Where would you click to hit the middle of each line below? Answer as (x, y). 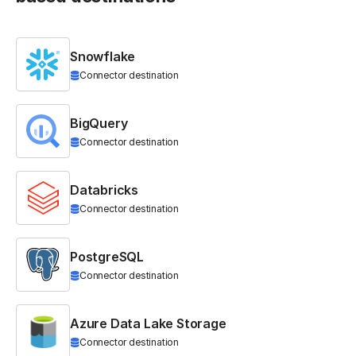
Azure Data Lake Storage (148, 324)
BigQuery (99, 124)
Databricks (104, 190)
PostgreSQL (107, 257)
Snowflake (103, 57)
